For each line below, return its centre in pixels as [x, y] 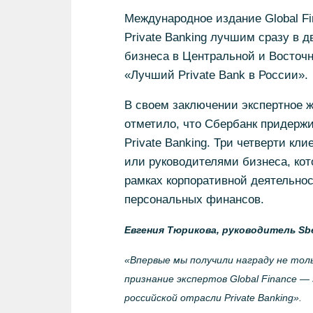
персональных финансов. [194, 199]
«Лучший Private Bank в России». [216, 75]
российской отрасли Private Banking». [213, 298]
